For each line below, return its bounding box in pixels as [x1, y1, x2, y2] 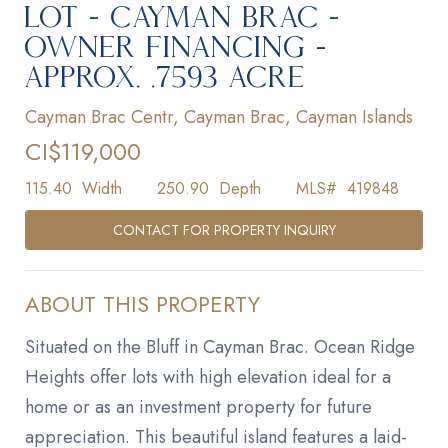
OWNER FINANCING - [25, 31, 328, 63]
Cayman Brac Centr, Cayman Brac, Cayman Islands [25, 104, 413, 131]
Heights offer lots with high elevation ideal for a [25, 364, 391, 391]
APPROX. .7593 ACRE [25, 61, 306, 93]
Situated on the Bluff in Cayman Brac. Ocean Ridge [25, 334, 415, 361]
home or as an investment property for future [25, 394, 372, 421]
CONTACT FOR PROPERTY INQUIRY [112, 220, 336, 241]
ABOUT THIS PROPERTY [25, 288, 260, 321]
